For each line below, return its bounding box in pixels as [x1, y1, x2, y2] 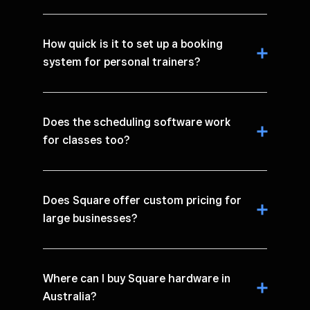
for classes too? [43, 133, 130, 147]
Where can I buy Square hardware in [43, 271, 230, 285]
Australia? [43, 289, 97, 303]
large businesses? [43, 211, 138, 225]
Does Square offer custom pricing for [43, 193, 241, 207]
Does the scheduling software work [43, 115, 231, 129]
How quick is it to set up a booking [43, 37, 223, 51]
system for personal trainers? [43, 55, 201, 69]
